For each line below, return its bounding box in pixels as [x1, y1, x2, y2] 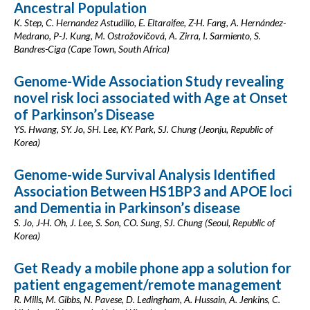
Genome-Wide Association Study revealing [14, 73, 284, 89]
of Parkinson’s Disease [14, 106, 154, 122]
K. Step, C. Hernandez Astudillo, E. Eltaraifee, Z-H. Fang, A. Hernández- [14, 17, 286, 28]
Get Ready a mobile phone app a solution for [14, 259, 291, 276]
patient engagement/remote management [14, 276, 282, 293]
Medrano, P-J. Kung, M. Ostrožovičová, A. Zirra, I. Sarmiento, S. [14, 30, 261, 42]
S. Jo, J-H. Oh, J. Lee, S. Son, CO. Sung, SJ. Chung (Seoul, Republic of [14, 217, 275, 228]
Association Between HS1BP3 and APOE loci [14, 183, 292, 199]
